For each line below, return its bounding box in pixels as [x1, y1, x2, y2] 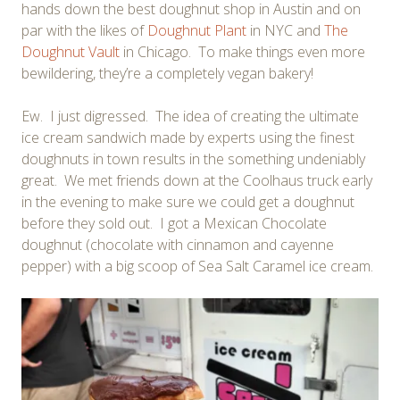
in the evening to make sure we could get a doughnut [21, 191, 354, 212]
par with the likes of [21, 20, 147, 40]
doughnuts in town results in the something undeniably [21, 148, 365, 169]
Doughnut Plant [147, 20, 246, 40]
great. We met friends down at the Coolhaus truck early [21, 170, 372, 190]
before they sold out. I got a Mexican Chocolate [21, 212, 327, 233]
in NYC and [246, 20, 324, 40]
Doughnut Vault [21, 41, 120, 62]
